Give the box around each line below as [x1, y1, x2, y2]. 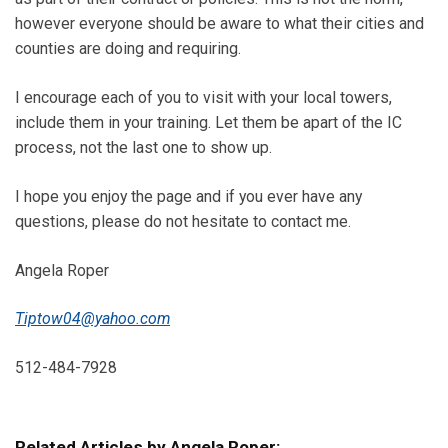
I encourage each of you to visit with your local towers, [15, 88, 392, 108]
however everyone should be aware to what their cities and [15, 14, 424, 34]
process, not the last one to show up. [15, 138, 272, 158]
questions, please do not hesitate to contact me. [15, 211, 351, 231]
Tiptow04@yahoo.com [15, 309, 170, 329]
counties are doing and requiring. [15, 39, 241, 59]
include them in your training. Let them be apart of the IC [15, 113, 402, 133]
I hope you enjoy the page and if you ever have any [15, 186, 362, 206]
